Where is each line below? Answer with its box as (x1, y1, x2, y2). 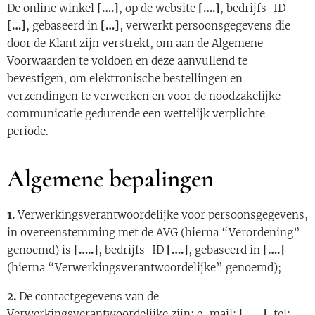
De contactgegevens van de (19, 290, 159, 303)
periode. (7, 124, 49, 138)
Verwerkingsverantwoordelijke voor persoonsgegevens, (18, 208, 308, 221)
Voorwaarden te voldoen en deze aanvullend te (7, 54, 247, 67)
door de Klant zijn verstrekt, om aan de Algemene (7, 37, 263, 50)
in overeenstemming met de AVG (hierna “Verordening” (7, 226, 300, 239)
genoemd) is (7, 243, 74, 257)
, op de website (119, 1, 198, 15)
